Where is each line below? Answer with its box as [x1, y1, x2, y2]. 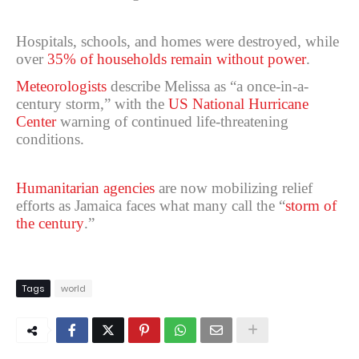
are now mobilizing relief [155, 179, 313, 196]
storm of [285, 197, 337, 214]
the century [16, 215, 84, 232]
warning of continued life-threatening [56, 113, 288, 130]
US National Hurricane [168, 95, 309, 112]
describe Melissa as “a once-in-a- [107, 78, 309, 95]
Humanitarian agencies [16, 179, 155, 196]
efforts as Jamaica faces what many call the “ [16, 197, 285, 214]
